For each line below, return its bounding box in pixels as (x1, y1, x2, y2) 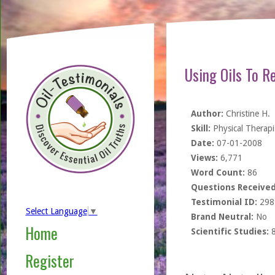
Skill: (190, 123, 211, 133)
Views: (190, 153, 218, 163)
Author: (190, 109, 223, 118)
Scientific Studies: (190, 227, 269, 236)
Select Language (25, 206, 87, 217)
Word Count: (190, 168, 245, 177)
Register (25, 249, 74, 273)
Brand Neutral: (190, 212, 254, 222)
